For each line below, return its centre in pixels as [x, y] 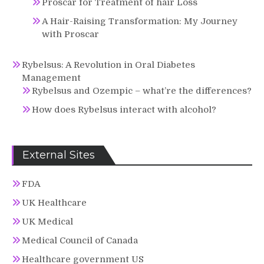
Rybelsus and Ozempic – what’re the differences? [142, 90]
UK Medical [47, 221]
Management [51, 77]
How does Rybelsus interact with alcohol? [124, 109]
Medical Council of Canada [80, 240]
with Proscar [70, 34]
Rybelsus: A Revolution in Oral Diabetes [108, 65]
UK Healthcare [54, 202]
